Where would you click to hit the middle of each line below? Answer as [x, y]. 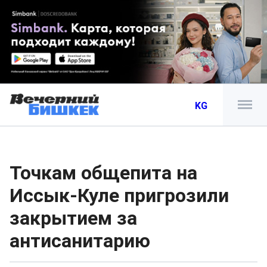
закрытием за [73, 218]
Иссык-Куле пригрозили [119, 195]
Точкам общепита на [103, 173]
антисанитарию [80, 241]
